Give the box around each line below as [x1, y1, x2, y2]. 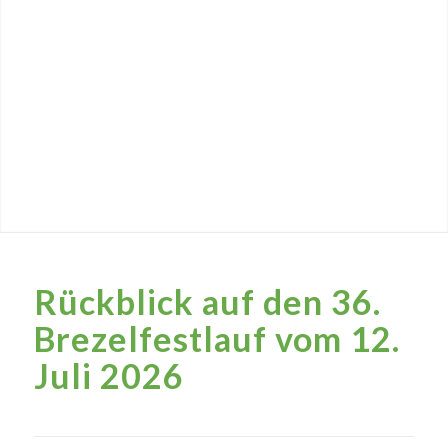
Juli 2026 [33, 355, 184, 396]
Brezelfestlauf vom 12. [33, 318, 400, 359]
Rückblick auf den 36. [33, 281, 381, 322]
